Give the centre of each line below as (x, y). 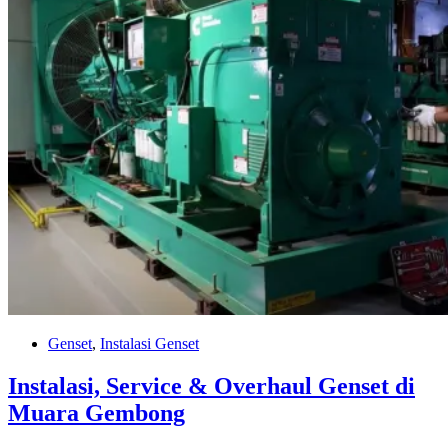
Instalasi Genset (149, 343)
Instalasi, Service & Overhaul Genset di (211, 385)
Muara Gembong (96, 412)
